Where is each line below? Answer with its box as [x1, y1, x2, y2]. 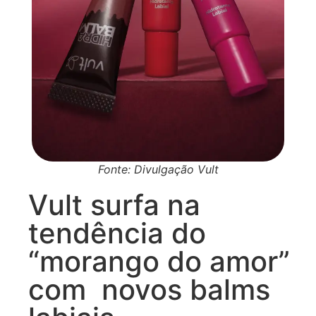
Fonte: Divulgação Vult [97, 162, 219, 176]
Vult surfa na [28, 187, 200, 222]
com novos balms [28, 272, 270, 307]
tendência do [28, 215, 206, 250]
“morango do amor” [28, 243, 290, 279]
